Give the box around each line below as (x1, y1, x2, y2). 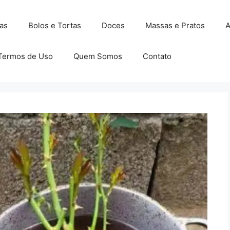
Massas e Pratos (145, 21, 205, 30)
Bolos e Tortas (28, 21, 81, 30)
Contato (142, 51, 171, 61)
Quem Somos (73, 51, 122, 61)
